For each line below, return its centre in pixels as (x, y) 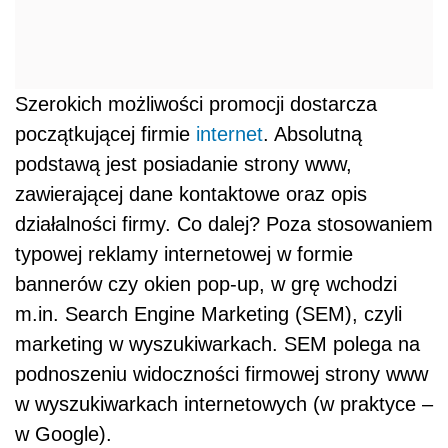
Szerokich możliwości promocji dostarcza (196, 104)
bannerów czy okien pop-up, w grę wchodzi (206, 284)
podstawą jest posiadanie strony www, (183, 164)
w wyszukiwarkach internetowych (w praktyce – (224, 404)
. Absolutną (312, 134)
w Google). (63, 434)
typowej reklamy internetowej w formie (184, 254)
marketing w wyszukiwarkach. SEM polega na (217, 344)
